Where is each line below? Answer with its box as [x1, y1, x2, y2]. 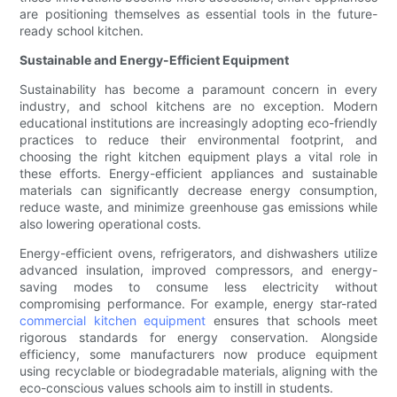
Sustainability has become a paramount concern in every [19, 82, 378, 97]
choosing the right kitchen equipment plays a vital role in [19, 149, 378, 165]
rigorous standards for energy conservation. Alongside [19, 330, 378, 346]
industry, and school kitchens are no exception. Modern [19, 98, 378, 114]
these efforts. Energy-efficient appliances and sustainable [19, 166, 378, 182]
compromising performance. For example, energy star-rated [19, 296, 378, 312]
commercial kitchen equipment [19, 313, 206, 329]
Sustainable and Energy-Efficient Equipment [19, 52, 290, 68]
